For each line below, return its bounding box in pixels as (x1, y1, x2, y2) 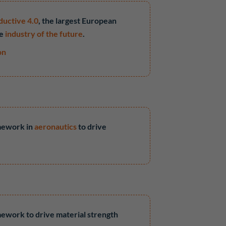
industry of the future (5, 29, 83, 38)
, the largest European (38, 16, 117, 25)
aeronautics (34, 122, 77, 131)
